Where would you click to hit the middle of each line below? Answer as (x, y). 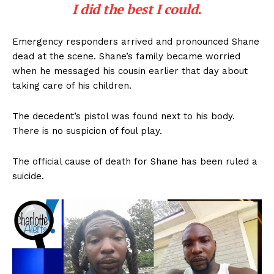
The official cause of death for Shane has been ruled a (135, 162)
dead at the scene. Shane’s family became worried (126, 57)
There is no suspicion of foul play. (87, 131)
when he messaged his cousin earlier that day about (130, 71)
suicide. (28, 176)
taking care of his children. (72, 86)
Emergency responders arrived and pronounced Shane (136, 42)
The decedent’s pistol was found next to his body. (124, 117)
